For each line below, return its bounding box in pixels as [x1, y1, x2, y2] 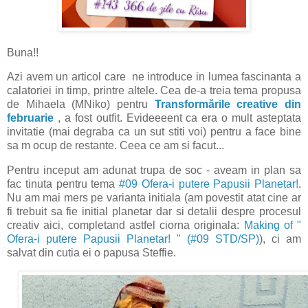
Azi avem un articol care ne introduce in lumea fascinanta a [7, 71, 301, 83]
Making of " [243, 219, 301, 232]
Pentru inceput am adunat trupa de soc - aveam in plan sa [7, 164, 301, 177]
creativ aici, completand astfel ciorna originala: [7, 219, 244, 232]
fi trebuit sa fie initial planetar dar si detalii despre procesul [7, 206, 301, 218]
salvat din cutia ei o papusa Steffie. [7, 247, 176, 259]
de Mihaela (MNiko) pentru [7, 98, 155, 111]
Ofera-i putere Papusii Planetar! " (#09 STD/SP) [7, 233, 259, 245]
